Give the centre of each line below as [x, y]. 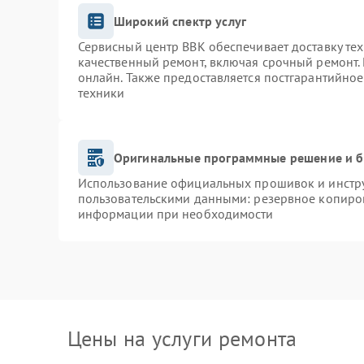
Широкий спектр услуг [180, 21]
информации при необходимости [175, 214]
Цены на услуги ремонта [182, 338]
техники [101, 93]
